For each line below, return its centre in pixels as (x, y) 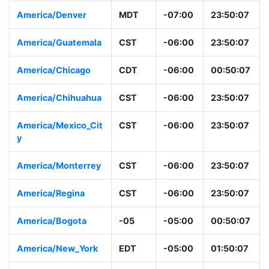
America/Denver (52, 15)
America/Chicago (54, 70)
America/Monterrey (59, 166)
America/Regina (51, 193)
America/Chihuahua (59, 98)
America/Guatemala (59, 43)
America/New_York (57, 249)
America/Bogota (52, 221)
